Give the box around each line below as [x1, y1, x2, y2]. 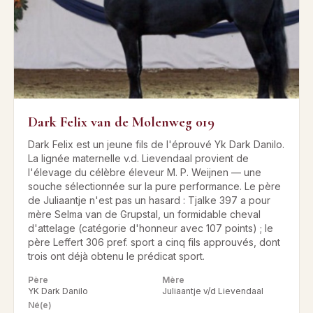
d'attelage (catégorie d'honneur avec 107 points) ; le [28, 221, 273, 234]
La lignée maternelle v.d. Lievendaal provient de [28, 152, 249, 164]
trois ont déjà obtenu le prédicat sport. [28, 249, 205, 262]
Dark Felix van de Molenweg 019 [28, 113, 214, 131]
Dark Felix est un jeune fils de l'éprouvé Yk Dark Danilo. [28, 138, 284, 150]
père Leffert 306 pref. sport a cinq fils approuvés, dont [28, 235, 280, 248]
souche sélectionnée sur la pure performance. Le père [28, 180, 281, 192]
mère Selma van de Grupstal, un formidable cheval [28, 208, 261, 220]
